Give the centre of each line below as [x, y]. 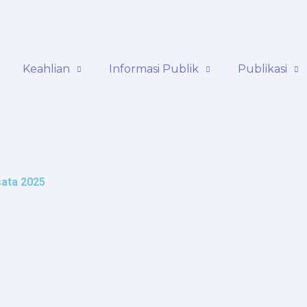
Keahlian [46, 69]
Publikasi [262, 69]
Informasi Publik [154, 69]
